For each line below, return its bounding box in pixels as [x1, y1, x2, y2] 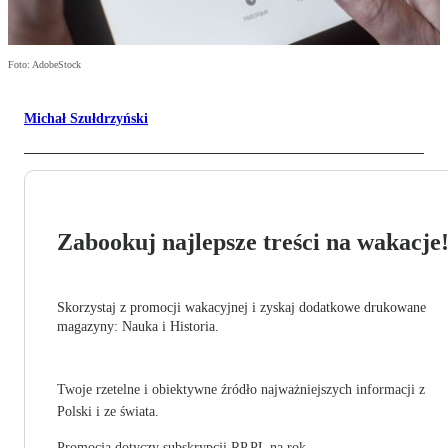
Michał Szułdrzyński [24, 111, 148, 127]
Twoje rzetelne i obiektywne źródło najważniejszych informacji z [57, 382, 425, 398]
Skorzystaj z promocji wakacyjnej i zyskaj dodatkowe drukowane [57, 300, 426, 316]
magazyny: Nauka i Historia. [57, 319, 219, 335]
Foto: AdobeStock [8, 59, 81, 71]
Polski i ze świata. [57, 404, 159, 420]
